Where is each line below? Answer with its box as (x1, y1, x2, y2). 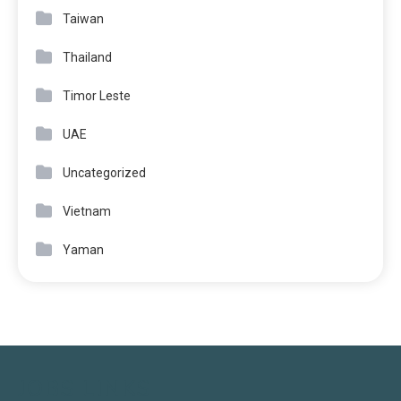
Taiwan (63, 12, 104, 27)
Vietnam (63, 204, 111, 219)
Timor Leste (63, 89, 131, 104)
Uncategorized (63, 166, 146, 181)
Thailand (63, 50, 112, 65)
